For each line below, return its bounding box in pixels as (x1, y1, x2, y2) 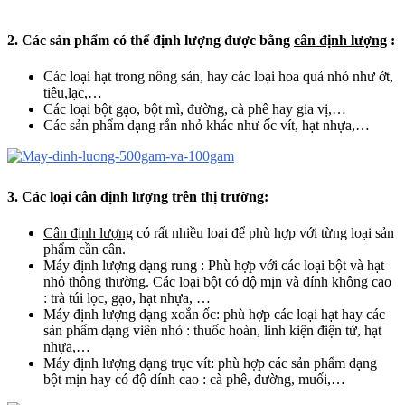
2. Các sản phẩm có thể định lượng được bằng (7, 33, 294, 49)
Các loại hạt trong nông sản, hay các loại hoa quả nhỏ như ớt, (43, 68, 393, 84)
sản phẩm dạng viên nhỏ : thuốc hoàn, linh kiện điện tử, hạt (43, 322, 381, 338)
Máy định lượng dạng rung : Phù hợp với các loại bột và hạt (43, 257, 384, 273)
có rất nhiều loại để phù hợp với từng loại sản (133, 224, 394, 240)
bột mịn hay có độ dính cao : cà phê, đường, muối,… (43, 371, 345, 387)
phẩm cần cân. (43, 240, 126, 257)
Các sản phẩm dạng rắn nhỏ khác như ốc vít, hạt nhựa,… (43, 117, 370, 133)
